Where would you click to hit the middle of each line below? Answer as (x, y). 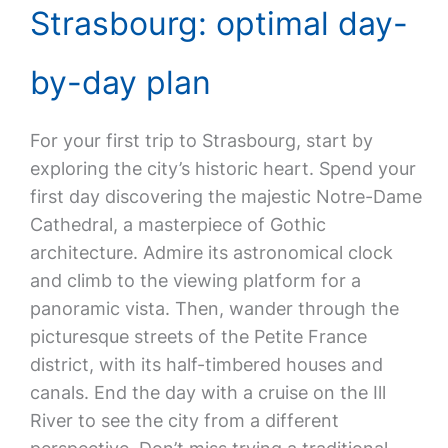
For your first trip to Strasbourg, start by (201, 140)
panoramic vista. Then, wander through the (214, 308)
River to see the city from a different (184, 420)
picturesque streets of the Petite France (198, 336)
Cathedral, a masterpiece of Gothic (177, 224)
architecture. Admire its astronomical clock (211, 252)
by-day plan (120, 82)
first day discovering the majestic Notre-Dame (225, 196)
